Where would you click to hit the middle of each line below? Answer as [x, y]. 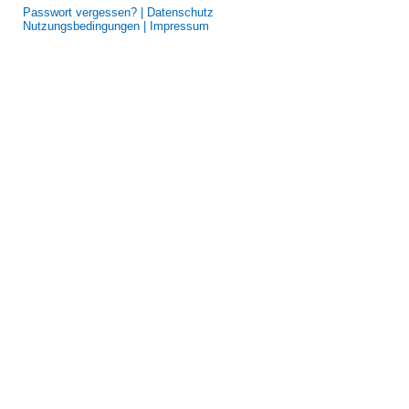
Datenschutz [180, 12]
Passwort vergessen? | [85, 12]
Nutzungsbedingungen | [86, 26]
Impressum [179, 26]
